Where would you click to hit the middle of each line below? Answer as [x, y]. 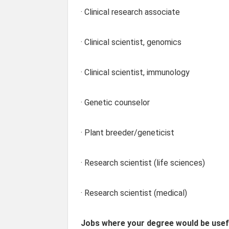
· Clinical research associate [130, 12]
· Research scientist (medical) [134, 193]
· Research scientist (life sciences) [143, 163]
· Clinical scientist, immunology [135, 72]
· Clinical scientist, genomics [131, 42]
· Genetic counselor [115, 102]
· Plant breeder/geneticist [128, 132]
